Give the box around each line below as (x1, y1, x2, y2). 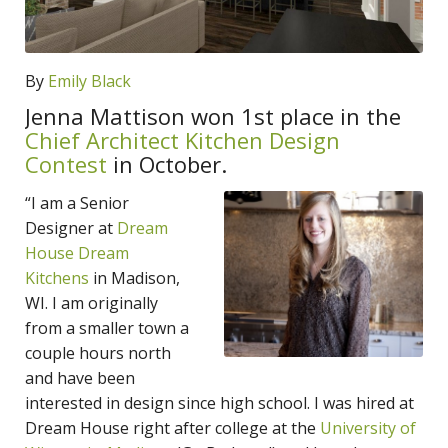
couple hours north (25, 341, 171, 364)
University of (320, 416, 416, 439)
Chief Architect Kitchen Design (25, 124, 340, 155)
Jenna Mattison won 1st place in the (25, 100, 401, 131)
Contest (25, 148, 107, 179)
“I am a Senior (25, 191, 129, 214)
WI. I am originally (25, 291, 158, 314)
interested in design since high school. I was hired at (25, 391, 414, 414)
